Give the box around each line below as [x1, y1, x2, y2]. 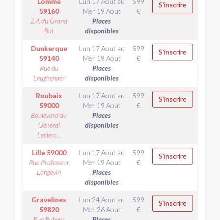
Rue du [39, 64, 58, 72]
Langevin [37, 168, 61, 176]
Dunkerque [30, 44, 67, 53]
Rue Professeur [28, 158, 69, 166]
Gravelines [31, 195, 66, 204]
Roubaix [35, 91, 62, 100]
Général [38, 121, 60, 129]
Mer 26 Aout [82, 205, 121, 214]
